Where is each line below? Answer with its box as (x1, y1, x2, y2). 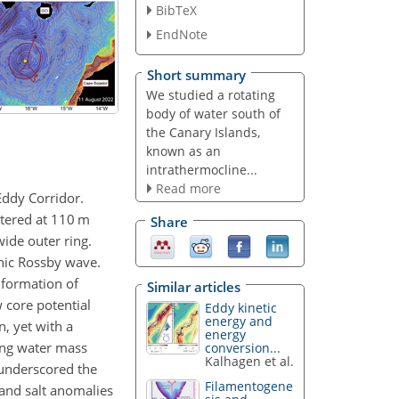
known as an (145, 142, 221, 159)
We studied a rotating (145, 85, 275, 103)
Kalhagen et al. (205, 352, 295, 370)
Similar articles (147, 277, 240, 296)
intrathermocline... (145, 160, 257, 178)
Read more (155, 179, 221, 197)
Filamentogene (205, 378, 294, 395)
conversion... (205, 338, 281, 356)
